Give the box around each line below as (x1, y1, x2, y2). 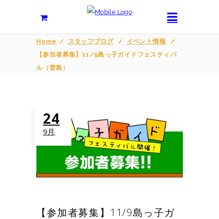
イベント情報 (126, 38, 166, 45)
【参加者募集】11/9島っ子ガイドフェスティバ (36, 51, 176, 59)
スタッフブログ (67, 38, 114, 45)
